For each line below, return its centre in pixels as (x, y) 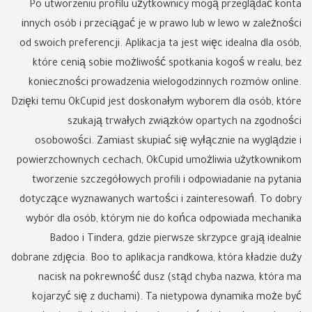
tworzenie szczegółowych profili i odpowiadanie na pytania (167, 181)
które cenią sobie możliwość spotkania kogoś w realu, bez (167, 64)
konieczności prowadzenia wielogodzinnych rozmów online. (165, 84)
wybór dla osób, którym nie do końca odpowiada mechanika (164, 220)
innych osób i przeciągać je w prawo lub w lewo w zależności (162, 25)
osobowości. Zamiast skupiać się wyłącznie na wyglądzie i (168, 142)
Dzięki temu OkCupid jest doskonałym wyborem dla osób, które (156, 103)
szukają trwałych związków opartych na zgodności (185, 123)
